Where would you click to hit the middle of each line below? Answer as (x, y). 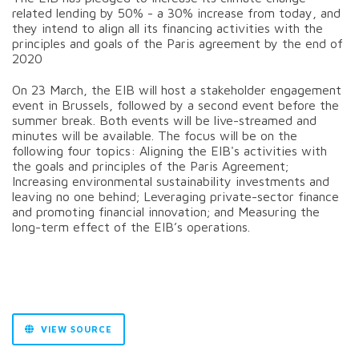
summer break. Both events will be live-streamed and (164, 120)
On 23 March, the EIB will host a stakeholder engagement (177, 89)
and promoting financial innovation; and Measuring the (166, 211)
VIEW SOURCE (75, 329)
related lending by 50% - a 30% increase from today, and (176, 12)
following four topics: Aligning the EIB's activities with (169, 150)
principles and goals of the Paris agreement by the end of (177, 43)
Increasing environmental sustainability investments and (171, 181)
